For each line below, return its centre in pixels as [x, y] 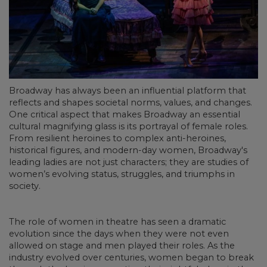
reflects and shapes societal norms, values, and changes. [131, 103]
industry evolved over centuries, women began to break [131, 258]
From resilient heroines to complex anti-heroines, [117, 139]
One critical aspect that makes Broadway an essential [125, 115]
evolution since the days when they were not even [119, 234]
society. [25, 186]
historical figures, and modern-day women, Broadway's [128, 150]
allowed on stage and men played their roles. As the [122, 246]
